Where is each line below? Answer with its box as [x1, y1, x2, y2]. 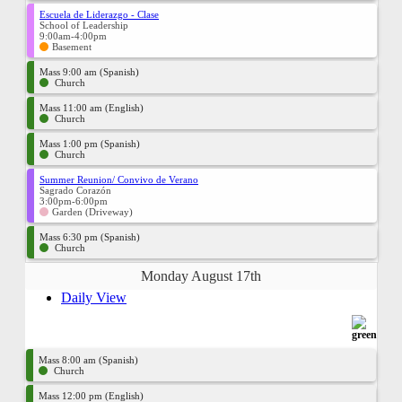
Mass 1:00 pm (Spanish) [39, 138, 140, 149]
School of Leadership [39, 20, 128, 31]
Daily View [61, 290, 127, 305]
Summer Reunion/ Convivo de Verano [39, 174, 198, 185]
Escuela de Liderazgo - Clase [39, 9, 159, 20]
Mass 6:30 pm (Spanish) [39, 232, 140, 242]
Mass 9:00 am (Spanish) [39, 66, 139, 77]
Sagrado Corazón [39, 185, 111, 196]
